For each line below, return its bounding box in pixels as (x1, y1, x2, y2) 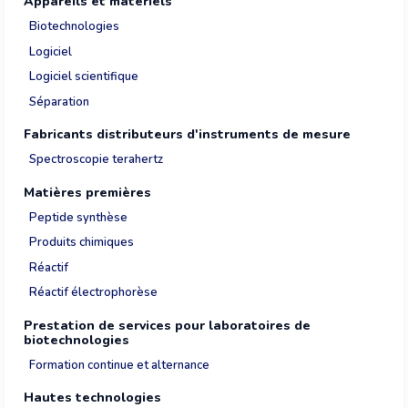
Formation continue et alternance (29, 356, 209, 373)
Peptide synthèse (29, 209, 127, 226)
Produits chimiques (29, 234, 134, 250)
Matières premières (24, 183, 151, 201)
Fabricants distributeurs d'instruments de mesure (24, 126, 351, 143)
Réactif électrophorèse (29, 284, 158, 301)
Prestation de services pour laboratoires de (24, 316, 311, 334)
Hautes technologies (24, 389, 161, 406)
